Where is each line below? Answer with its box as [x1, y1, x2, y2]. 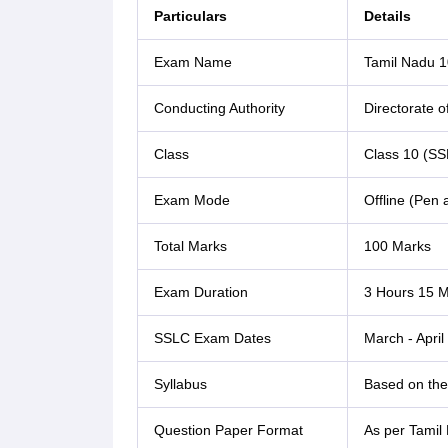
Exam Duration [153, 284, 248, 301]
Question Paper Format [153, 422, 303, 439]
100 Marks [363, 238, 431, 255]
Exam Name [153, 54, 232, 71]
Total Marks [153, 238, 227, 255]
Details [363, 8, 411, 25]
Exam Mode [153, 192, 230, 209]
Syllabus [153, 376, 207, 393]
